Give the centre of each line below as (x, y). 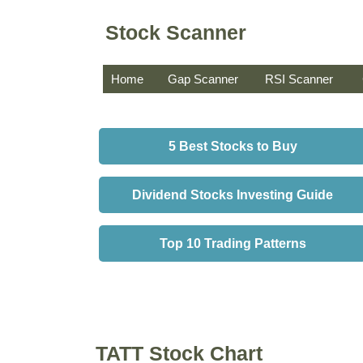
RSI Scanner (299, 79)
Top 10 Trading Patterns (233, 243)
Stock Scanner (176, 32)
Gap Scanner (203, 79)
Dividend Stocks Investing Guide (233, 195)
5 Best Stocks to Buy (233, 146)
